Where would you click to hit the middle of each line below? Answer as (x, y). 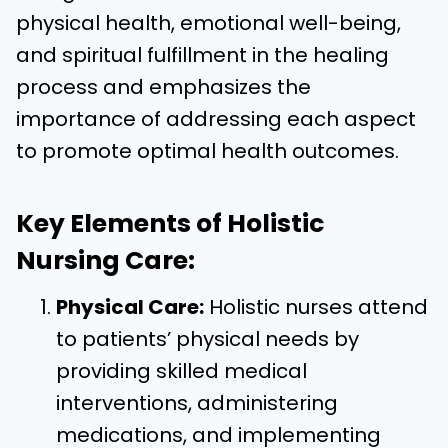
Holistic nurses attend (316, 307)
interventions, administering (197, 403)
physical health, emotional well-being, (208, 23)
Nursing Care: (105, 260)
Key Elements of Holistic (170, 223)
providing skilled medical (181, 371)
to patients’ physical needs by (207, 339)
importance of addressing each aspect (216, 119)
